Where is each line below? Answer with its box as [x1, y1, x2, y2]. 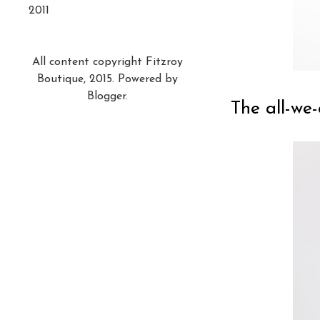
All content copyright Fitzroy [31, 56, 183, 68]
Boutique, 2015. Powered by [36, 73, 178, 85]
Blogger [86, 90, 126, 102]
